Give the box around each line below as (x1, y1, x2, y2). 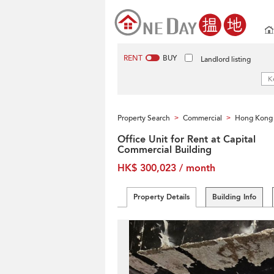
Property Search (117, 113, 170, 123)
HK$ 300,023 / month (117, 161, 215, 175)
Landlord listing (201, 54, 251, 64)
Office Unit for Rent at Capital (117, 133, 256, 146)
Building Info (212, 192, 256, 202)
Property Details (133, 192, 190, 202)
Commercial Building (117, 143, 212, 157)
